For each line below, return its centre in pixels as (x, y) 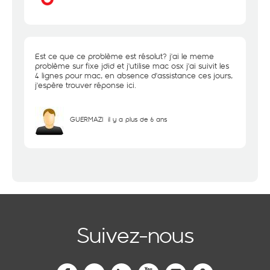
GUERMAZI (86, 119)
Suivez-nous (135, 234)
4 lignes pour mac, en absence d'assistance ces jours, (134, 75)
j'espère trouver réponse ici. (86, 85)
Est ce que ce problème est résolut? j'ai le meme (124, 56)
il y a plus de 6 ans (137, 119)
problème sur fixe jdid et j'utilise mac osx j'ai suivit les (132, 66)
